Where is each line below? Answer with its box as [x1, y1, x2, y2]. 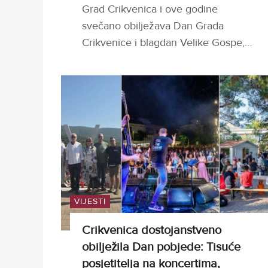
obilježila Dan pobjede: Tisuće [82, 240, 240, 255]
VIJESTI [74, 196, 106, 207]
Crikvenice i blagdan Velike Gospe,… [82, 36, 252, 50]
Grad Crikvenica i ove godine [82, 2, 218, 16]
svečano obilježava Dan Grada [82, 19, 224, 33]
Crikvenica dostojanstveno [82, 223, 221, 238]
